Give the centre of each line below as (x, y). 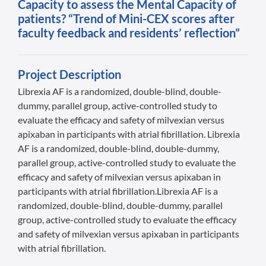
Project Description (69, 74)
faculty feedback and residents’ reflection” (129, 33)
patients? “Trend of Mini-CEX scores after (126, 18)
